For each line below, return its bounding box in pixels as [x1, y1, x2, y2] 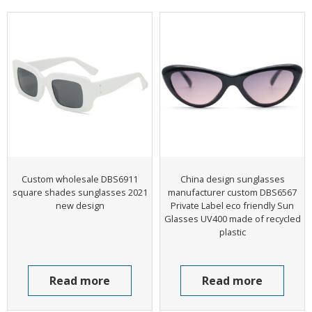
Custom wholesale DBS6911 [22, 172, 138, 185]
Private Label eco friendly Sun [171, 198, 294, 212]
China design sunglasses [180, 172, 285, 185]
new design [55, 198, 104, 212]
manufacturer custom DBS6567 [168, 185, 297, 198]
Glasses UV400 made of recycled [164, 212, 301, 225]
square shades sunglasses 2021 [12, 185, 148, 198]
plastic [219, 225, 246, 238]
